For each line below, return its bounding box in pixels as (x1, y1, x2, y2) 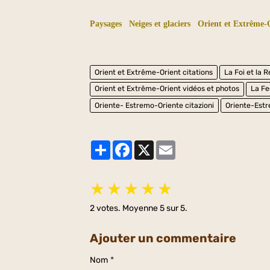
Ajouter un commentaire (90, 231, 237, 245)
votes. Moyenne (95, 202, 160, 213)
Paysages (90, 19, 122, 29)
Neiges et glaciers (129, 19, 191, 29)
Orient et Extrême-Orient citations (95, 67, 213, 77)
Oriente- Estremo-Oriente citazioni (95, 101, 215, 110)
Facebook (132, 139, 171, 150)
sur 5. (165, 202, 188, 213)
